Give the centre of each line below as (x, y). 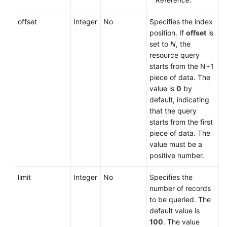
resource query (175, 55)
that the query (173, 111)
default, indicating (179, 100)
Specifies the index (181, 22)
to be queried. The (180, 199)
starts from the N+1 (182, 66)
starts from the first (181, 122)
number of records (180, 188)
